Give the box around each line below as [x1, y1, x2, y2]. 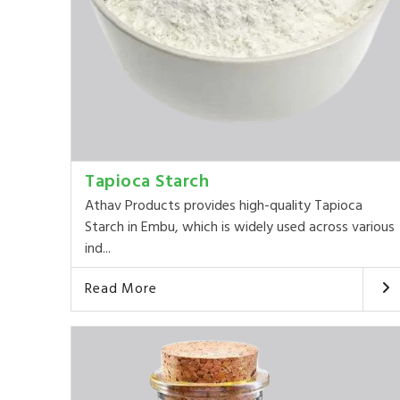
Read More [85, 278, 157, 302]
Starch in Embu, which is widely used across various [85, 216, 396, 240]
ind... [85, 237, 112, 262]
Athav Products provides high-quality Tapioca [85, 195, 363, 219]
